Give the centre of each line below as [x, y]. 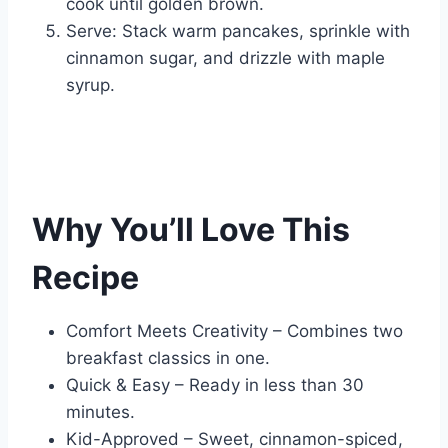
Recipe [85, 278]
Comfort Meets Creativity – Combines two [234, 331]
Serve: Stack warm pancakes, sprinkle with [238, 31]
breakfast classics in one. [168, 358]
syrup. [90, 85]
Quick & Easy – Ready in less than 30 [215, 385]
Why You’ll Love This [191, 230]
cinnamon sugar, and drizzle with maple [225, 58]
